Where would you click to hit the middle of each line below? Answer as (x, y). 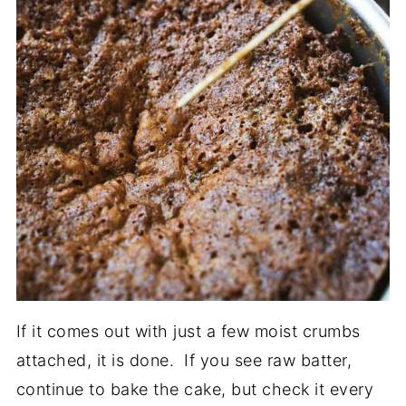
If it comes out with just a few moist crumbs (188, 332)
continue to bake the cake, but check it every (195, 390)
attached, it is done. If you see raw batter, (184, 361)
